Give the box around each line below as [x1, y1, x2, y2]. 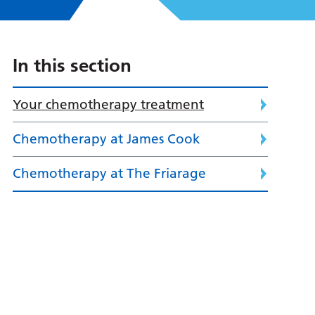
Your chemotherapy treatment [12, 96, 204, 113]
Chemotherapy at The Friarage [12, 165, 206, 182]
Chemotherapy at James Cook [12, 131, 200, 148]
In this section [12, 54, 131, 77]
